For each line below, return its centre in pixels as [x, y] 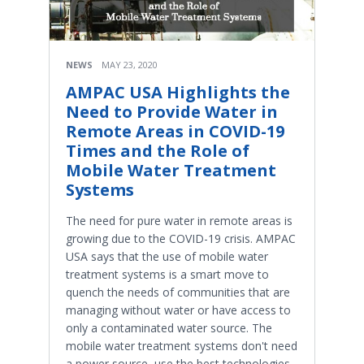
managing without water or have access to [178, 310]
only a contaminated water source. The [169, 328]
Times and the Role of [158, 151]
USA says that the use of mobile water [167, 257]
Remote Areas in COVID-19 [175, 132]
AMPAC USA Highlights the [178, 93]
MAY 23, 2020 [130, 65]
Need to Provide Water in [172, 112]
